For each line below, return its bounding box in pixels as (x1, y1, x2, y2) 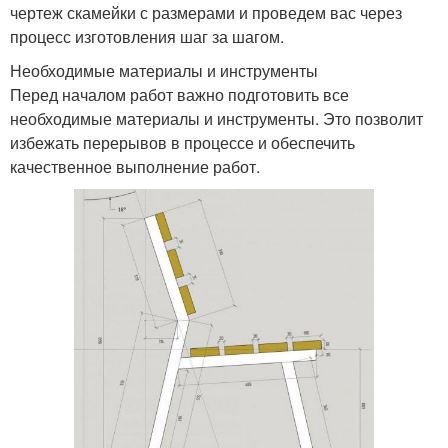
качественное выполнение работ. (10, 154, 260, 178)
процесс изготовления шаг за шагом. (10, 24, 284, 48)
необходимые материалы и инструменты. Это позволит (10, 106, 423, 130)
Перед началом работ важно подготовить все (10, 82, 349, 106)
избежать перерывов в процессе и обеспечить (10, 130, 355, 154)
